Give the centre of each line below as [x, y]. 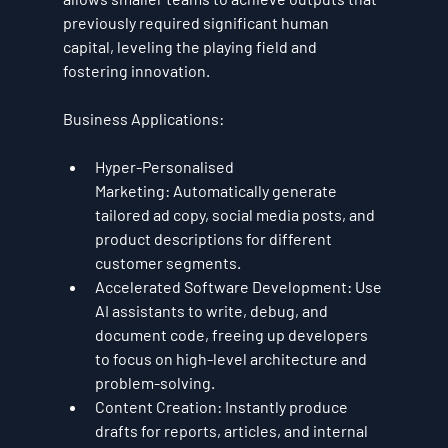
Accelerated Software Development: [223, 287]
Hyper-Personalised [165, 167]
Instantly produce [286, 407]
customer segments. [167, 263]
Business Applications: [143, 119]
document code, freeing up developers [232, 335]
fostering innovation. [136, 71]
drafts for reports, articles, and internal [232, 431]
